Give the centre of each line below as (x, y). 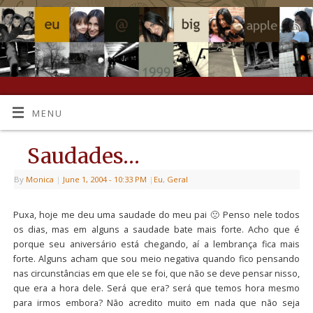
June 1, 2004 (85, 180)
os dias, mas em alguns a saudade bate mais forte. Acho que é (156, 229)
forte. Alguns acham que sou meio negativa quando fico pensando (156, 259)
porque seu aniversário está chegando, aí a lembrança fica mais (156, 244)
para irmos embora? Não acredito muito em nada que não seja (156, 303)
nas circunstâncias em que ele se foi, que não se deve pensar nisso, (156, 273)
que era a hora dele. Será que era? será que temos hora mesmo (156, 288)
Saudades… (83, 156)
